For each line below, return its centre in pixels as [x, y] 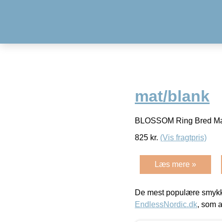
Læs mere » [175, 164]
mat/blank [172, 96]
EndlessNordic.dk [166, 204]
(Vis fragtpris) [183, 137]
